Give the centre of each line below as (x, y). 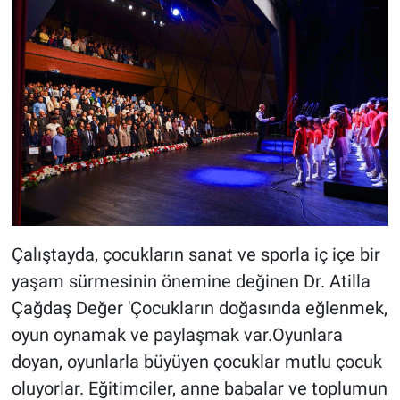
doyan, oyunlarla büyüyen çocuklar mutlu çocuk (196, 361)
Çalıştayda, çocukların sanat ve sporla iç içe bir (196, 254)
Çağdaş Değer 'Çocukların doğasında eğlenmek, (199, 308)
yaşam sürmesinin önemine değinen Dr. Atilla (191, 281)
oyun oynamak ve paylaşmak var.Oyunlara (177, 334)
